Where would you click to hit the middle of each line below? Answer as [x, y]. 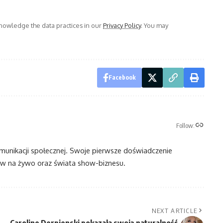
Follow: [185, 126]
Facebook [122, 77]
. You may [155, 25]
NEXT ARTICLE [174, 210]
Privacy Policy [122, 25]
